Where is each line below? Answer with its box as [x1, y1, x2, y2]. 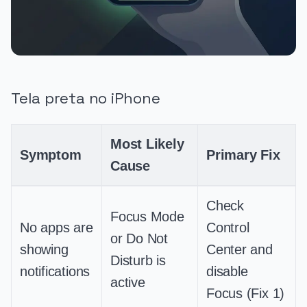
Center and [206, 241, 273, 257]
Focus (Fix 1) [206, 285, 285, 301]
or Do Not [110, 230, 168, 246]
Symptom [20, 147, 82, 162]
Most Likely [110, 136, 184, 151]
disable [206, 263, 248, 279]
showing [20, 241, 69, 257]
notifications [20, 263, 90, 279]
